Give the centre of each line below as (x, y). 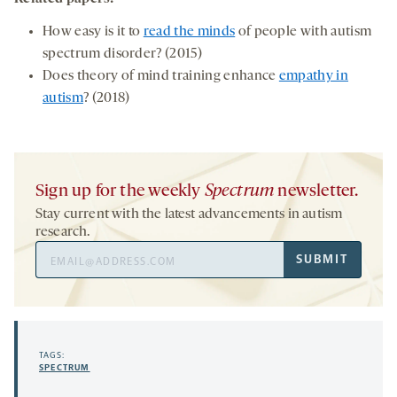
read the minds (189, 32)
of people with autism (304, 32)
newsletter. (316, 192)
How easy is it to (93, 32)
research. (63, 233)
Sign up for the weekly (120, 192)
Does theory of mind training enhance (161, 77)
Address (58, 272)
